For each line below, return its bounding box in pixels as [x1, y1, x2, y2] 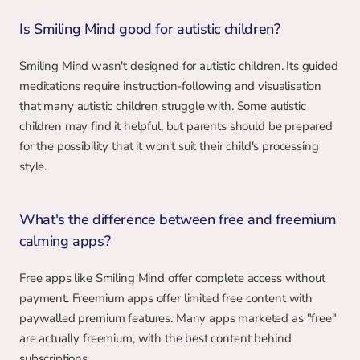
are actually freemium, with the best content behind [19, 330, 292, 346]
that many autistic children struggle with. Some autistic [19, 98, 306, 114]
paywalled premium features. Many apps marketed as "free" [19, 310, 337, 326]
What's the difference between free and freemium [19, 210, 337, 229]
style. [19, 158, 47, 174]
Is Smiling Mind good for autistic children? [19, 19, 280, 39]
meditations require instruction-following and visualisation [19, 78, 322, 94]
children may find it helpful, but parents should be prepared [19, 118, 333, 134]
